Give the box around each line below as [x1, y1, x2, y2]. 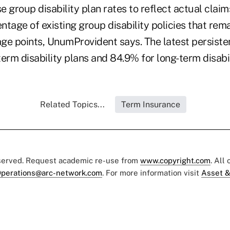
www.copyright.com [140, 156, 210, 165]
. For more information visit [102, 168, 201, 178]
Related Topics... [40, 100, 105, 110]
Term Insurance [121, 100, 180, 110]
